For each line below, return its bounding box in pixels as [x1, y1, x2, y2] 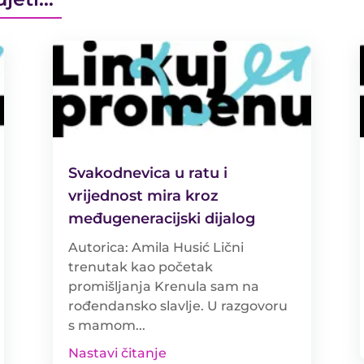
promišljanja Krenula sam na [67, 278, 259, 294]
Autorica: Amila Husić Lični [67, 239, 244, 255]
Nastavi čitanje [67, 344, 167, 361]
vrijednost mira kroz [67, 186, 219, 205]
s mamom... [67, 317, 145, 333]
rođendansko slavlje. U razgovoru [67, 297, 288, 314]
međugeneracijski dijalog [67, 209, 255, 227]
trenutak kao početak [67, 258, 213, 275]
